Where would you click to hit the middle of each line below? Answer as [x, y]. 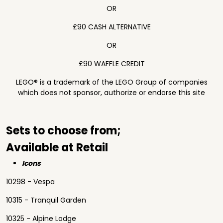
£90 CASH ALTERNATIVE [111, 27]
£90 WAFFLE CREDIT [111, 64]
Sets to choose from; [63, 131]
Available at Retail [57, 148]
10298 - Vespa [30, 182]
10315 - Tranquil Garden [46, 200]
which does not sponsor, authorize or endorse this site [111, 93]
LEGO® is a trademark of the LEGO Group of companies [111, 82]
